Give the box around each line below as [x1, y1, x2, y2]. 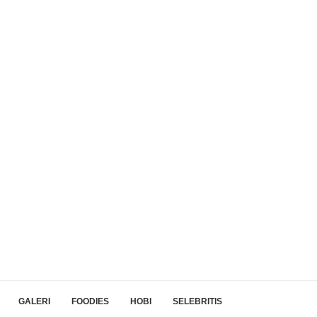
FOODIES [71, 296, 109, 306]
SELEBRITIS [173, 296, 222, 306]
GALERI [18, 296, 50, 306]
